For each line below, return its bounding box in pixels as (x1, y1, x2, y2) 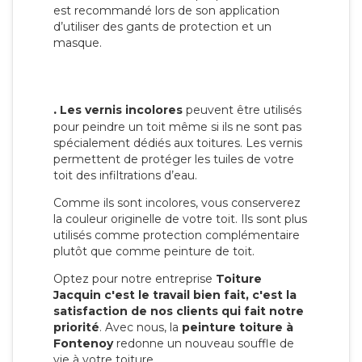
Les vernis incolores (57, 103, 183, 118)
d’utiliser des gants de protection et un (53, 19, 271, 35)
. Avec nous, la (99, 320, 182, 335)
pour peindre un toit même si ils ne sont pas (53, 120, 301, 135)
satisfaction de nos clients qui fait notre (53, 304, 304, 319)
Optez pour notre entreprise (53, 271, 216, 287)
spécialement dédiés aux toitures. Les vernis (53, 136, 302, 151)
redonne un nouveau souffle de (113, 336, 294, 351)
